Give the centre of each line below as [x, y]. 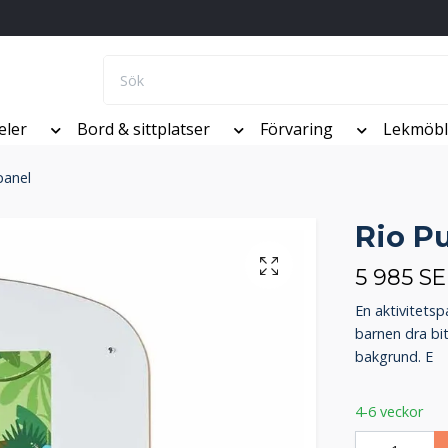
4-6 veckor [388, 412]
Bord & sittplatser [143, 129]
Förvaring [296, 129]
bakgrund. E [393, 357]
